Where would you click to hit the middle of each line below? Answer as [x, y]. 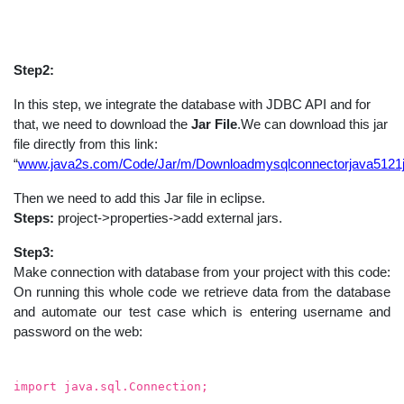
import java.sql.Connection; [111, 387]
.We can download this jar [312, 124]
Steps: [34, 218]
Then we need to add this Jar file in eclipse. [139, 198]
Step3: [34, 252]
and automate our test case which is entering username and [202, 312]
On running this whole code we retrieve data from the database [202, 292]
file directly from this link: [86, 144]
